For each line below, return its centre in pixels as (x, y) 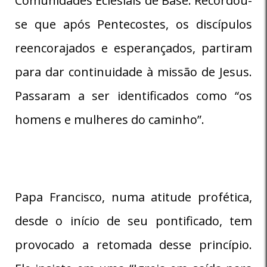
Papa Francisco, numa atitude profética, (133, 197)
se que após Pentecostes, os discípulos (133, 24)
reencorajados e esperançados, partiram (133, 48)
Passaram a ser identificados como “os (133, 95)
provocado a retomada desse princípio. (133, 244)
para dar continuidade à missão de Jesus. (133, 72)
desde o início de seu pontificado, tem (133, 221)
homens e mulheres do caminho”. (110, 119)
